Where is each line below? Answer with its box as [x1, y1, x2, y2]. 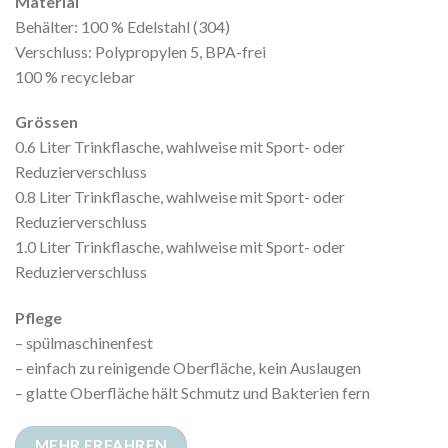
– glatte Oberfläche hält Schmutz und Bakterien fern [15, 383, 370, 403]
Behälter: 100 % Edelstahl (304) [15, 16, 230, 36]
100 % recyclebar [15, 66, 135, 86]
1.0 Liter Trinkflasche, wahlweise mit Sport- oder [15, 237, 345, 257]
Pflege [15, 308, 62, 328]
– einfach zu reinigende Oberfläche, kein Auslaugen [15, 358, 361, 378]
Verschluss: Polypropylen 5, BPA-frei [15, 41, 266, 61]
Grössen [15, 112, 78, 132]
